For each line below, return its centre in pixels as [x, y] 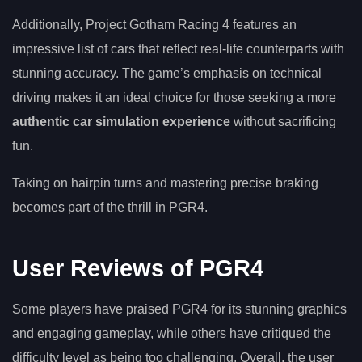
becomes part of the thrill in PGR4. [110, 207]
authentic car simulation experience [121, 121]
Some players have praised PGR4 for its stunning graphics [179, 309]
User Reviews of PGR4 [138, 269]
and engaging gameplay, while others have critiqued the [172, 334]
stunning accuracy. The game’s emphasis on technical [167, 73]
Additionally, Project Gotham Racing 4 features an [154, 24]
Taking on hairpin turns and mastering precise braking [165, 183]
